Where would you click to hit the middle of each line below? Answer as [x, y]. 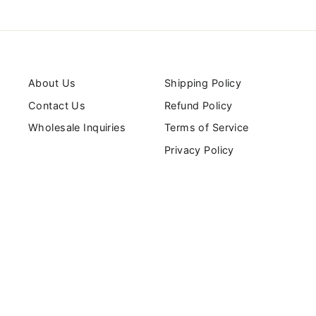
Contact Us [57, 105]
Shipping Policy [203, 83]
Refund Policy [198, 105]
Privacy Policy [199, 150]
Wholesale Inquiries [77, 128]
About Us [52, 83]
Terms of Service [206, 128]
